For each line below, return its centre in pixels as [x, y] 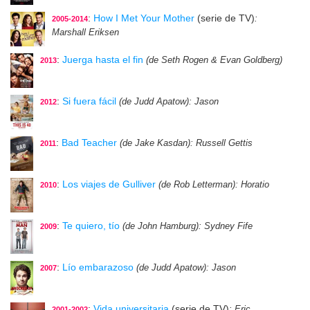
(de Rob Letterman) [197, 185]
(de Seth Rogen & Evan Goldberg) [214, 61]
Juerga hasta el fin [103, 60]
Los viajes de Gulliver [109, 184]
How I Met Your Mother [144, 18]
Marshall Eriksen [85, 33]
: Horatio [252, 185]
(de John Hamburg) [161, 227]
